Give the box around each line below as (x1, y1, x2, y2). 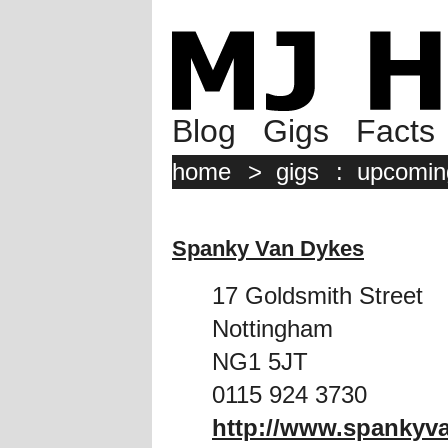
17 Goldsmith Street (212, 282, 423, 310)
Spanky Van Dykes (172, 235, 364, 261)
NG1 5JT (212, 348, 308, 376)
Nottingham (212, 315, 333, 343)
